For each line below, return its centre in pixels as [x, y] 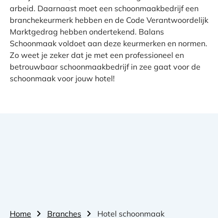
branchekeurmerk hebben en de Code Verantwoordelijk [109, 20]
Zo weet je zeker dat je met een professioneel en [97, 55]
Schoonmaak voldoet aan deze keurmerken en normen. [109, 43]
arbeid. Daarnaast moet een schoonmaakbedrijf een [104, 8]
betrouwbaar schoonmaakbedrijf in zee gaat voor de [105, 67]
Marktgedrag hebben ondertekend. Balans [87, 32]
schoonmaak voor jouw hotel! [62, 78]
